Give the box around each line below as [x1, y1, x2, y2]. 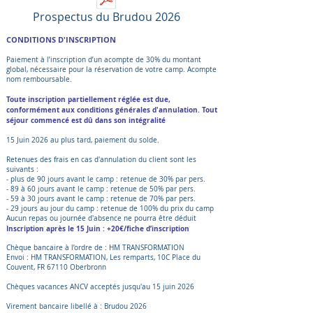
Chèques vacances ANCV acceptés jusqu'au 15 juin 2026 [6, 282, 194, 292]
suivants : [6, 165, 38, 175]
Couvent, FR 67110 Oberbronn [6, 263, 106, 272]
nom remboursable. [6, 75, 72, 85]
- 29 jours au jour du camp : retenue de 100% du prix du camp [6, 204, 214, 214]
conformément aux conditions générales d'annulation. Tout [6, 105, 217, 115]
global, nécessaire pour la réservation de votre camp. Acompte [6, 65, 217, 75]
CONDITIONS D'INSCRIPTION [6, 34, 116, 45]
